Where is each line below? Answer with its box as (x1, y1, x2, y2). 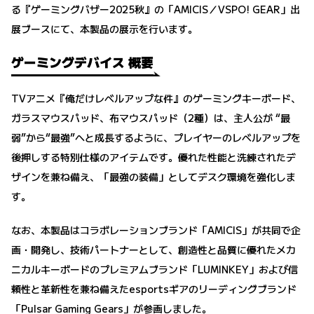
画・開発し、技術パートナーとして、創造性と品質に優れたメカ (11, 243, 296, 257)
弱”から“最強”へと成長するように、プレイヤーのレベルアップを (11, 130, 301, 145)
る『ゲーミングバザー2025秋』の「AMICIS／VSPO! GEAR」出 (11, 2, 300, 17)
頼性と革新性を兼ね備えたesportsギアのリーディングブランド (11, 282, 296, 296)
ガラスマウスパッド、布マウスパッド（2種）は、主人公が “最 (11, 111, 290, 125)
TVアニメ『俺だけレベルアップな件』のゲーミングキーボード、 (11, 91, 301, 106)
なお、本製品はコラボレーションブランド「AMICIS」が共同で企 (11, 223, 301, 238)
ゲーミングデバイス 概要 (11, 53, 153, 71)
